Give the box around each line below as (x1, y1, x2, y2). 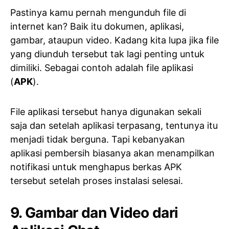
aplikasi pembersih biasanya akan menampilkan (10, 148, 215, 158)
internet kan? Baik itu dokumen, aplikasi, (10, 21, 184, 32)
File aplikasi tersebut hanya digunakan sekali (10, 106, 201, 117)
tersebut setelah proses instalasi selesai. (10, 175, 183, 186)
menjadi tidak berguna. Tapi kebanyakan (10, 134, 185, 145)
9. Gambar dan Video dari (10, 204, 178, 221)
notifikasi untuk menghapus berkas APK (10, 162, 182, 172)
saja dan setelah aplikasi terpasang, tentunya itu (10, 120, 218, 131)
